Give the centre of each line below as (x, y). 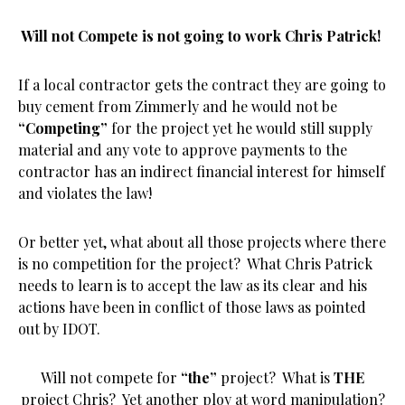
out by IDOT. (59, 329)
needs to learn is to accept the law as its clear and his (193, 285)
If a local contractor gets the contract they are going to (202, 85)
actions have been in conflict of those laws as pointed (192, 307)
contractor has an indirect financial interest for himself (202, 171)
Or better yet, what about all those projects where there (202, 242)
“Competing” (63, 128)
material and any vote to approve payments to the (183, 150)
